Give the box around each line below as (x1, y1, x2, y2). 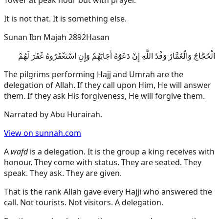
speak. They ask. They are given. (4, 168, 122, 179)
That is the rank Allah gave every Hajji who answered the (4, 186, 212, 197)
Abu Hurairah (50, 109, 100, 120)
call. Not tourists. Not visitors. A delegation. (4, 197, 163, 208)
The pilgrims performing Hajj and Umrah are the (4, 69, 183, 80)
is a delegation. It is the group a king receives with (28, 146, 215, 157)
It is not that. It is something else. (4, 13, 127, 24)
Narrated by (4, 109, 50, 120)
